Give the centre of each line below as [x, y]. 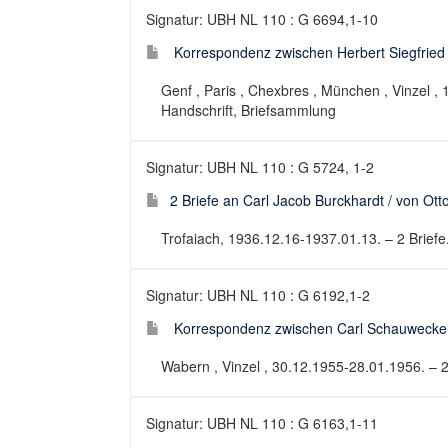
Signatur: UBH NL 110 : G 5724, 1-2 [260, 167]
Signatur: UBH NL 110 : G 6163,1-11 [262, 423]
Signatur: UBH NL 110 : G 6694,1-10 [262, 19]
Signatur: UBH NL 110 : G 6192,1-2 [258, 295]
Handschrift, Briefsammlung [248, 110]
